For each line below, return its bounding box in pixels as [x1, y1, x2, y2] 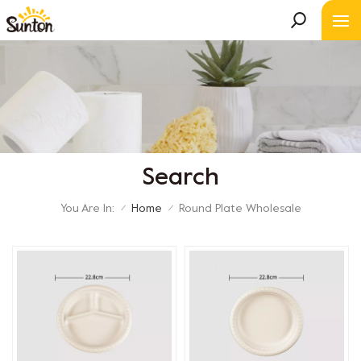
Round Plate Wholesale [178, 204, 301, 215]
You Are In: [60, 203, 114, 214]
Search [142, 166, 219, 190]
